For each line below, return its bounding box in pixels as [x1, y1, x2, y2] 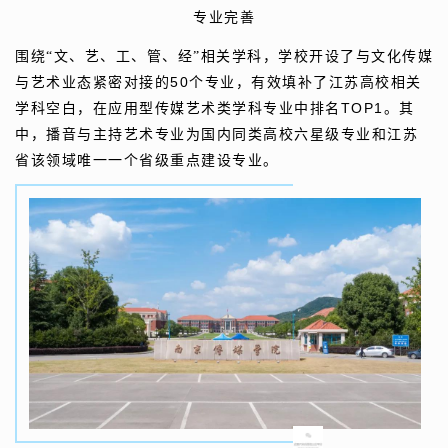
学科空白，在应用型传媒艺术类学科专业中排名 [15, 101, 341, 117]
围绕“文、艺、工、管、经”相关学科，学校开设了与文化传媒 [15, 49, 433, 65]
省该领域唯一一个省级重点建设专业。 [15, 153, 279, 169]
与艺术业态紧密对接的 [15, 75, 170, 91]
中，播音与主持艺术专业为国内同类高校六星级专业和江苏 [15, 127, 418, 143]
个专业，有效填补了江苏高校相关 [189, 75, 422, 91]
